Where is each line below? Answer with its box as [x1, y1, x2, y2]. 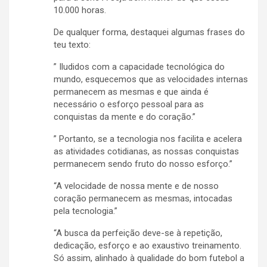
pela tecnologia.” [54, 206, 117, 217]
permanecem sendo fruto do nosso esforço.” [54, 159, 232, 170]
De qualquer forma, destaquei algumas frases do [54, 27, 245, 38]
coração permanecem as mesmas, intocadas [54, 193, 232, 204]
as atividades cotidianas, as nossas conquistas [54, 146, 239, 157]
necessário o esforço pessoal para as [54, 99, 204, 110]
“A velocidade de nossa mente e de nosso [54, 181, 219, 192]
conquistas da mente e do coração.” [54, 111, 195, 123]
